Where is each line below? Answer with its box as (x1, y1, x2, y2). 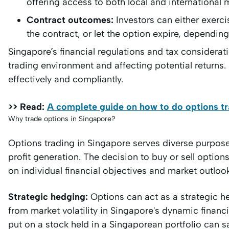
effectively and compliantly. (8, 74, 123, 85)
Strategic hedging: (8, 191, 88, 202)
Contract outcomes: (27, 14, 113, 26)
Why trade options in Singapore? (8, 114, 116, 123)
